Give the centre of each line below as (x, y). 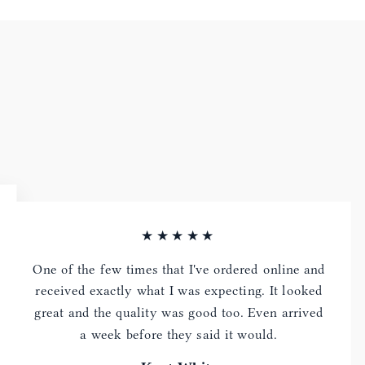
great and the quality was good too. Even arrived (179, 312)
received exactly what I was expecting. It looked (179, 291)
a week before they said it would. (179, 334)
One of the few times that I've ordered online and (179, 269)
